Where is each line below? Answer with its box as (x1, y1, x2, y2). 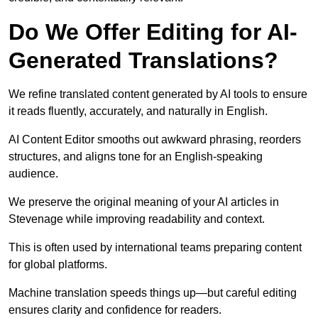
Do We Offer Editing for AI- (9, 19, 297, 45)
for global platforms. (9, 258, 107, 271)
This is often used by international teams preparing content (9, 241, 302, 254)
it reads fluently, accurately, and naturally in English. (9, 105, 268, 118)
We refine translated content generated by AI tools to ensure (9, 88, 307, 101)
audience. (9, 168, 58, 180)
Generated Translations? (9, 48, 278, 74)
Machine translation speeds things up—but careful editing (9, 287, 297, 300)
